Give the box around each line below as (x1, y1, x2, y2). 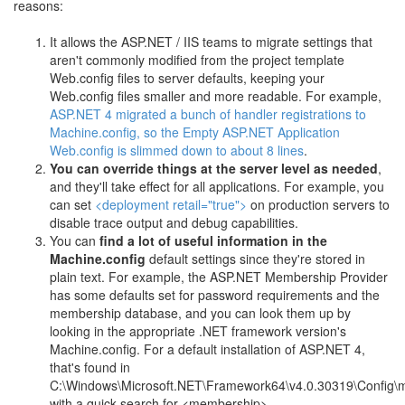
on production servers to (247, 195, 390, 213)
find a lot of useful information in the (99, 231, 327, 250)
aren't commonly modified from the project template (50, 51, 344, 69)
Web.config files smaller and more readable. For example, (50, 87, 381, 105)
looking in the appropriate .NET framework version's (50, 322, 346, 340)
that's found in (50, 358, 130, 376)
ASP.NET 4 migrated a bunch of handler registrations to (50, 105, 366, 123)
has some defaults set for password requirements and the (50, 286, 380, 304)
